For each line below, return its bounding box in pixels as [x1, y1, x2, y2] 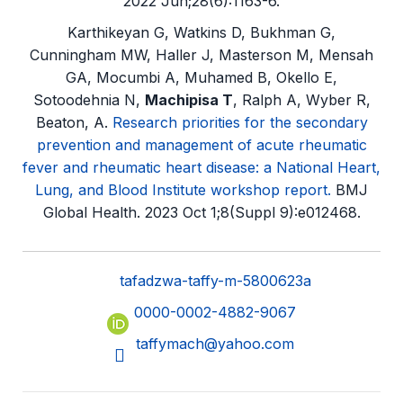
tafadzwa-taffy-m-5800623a [119, 272, 311, 290]
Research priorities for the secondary [112, 113, 368, 131]
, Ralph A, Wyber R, [232, 91, 371, 109]
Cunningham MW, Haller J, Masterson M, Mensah [30, 46, 373, 64]
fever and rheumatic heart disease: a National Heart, [22, 158, 381, 176]
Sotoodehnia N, [32, 91, 145, 109]
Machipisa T [144, 91, 233, 109]
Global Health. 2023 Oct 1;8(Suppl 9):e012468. [42, 203, 361, 221]
